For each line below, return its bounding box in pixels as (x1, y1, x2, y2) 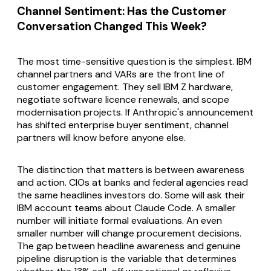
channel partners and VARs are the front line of (17, 67, 224, 80)
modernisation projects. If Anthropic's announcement (17, 105, 253, 119)
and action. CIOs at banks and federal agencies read (17, 175, 248, 189)
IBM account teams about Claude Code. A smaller (17, 201, 236, 214)
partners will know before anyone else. (17, 131, 186, 144)
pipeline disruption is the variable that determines (17, 252, 237, 265)
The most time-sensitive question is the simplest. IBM (17, 54, 252, 68)
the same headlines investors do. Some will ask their (17, 188, 245, 201)
